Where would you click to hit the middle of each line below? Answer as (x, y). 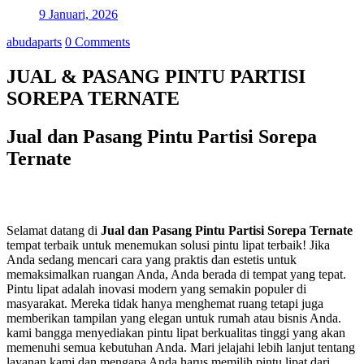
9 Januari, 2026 (78, 14)
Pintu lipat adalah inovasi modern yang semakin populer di (156, 289)
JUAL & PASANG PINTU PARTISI (156, 76)
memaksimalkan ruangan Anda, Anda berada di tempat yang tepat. (176, 275)
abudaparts (34, 41)
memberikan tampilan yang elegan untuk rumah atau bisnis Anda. (174, 318)
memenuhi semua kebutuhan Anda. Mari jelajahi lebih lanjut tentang (181, 348)
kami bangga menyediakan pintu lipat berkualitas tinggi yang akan (176, 333)
